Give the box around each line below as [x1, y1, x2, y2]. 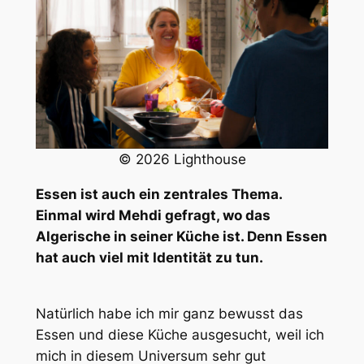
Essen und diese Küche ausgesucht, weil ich [35, 326, 324, 343]
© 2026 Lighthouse [118, 151, 246, 168]
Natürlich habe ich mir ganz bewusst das [35, 305, 303, 322]
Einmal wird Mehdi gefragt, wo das [35, 207, 271, 224]
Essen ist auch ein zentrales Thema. [35, 186, 282, 203]
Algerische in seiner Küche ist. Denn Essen [35, 228, 327, 245]
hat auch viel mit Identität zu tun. [35, 249, 263, 266]
